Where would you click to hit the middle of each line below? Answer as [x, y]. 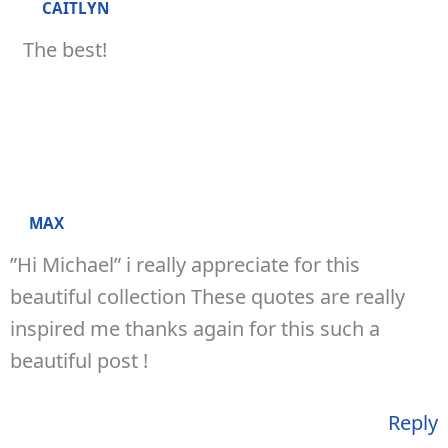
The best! [65, 49]
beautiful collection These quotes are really [207, 296]
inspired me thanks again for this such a [195, 328]
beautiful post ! [79, 360]
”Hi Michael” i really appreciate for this [185, 264]
